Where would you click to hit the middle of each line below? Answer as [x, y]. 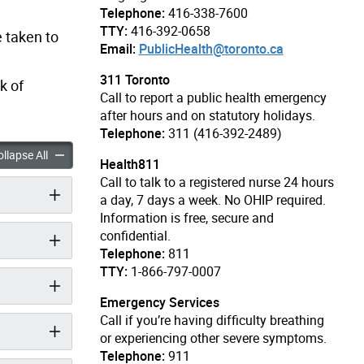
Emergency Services [159, 302]
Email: [117, 48]
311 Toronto [134, 79]
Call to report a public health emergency [213, 97]
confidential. [135, 235]
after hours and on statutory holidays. [207, 115]
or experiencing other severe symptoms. [213, 338]
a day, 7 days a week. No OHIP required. [212, 199]
